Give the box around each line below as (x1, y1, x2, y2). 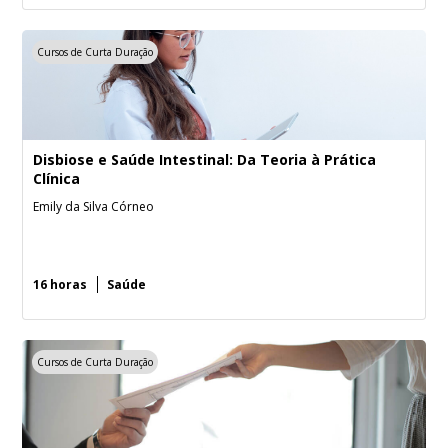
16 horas (33, 276, 88, 293)
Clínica (33, 169, 81, 188)
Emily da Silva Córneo (33, 198, 155, 215)
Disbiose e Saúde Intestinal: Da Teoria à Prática (33, 150, 377, 169)
